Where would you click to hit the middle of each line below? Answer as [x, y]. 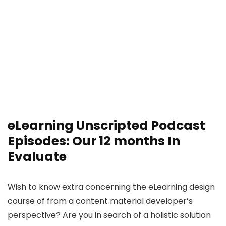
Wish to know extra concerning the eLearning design [111, 187]
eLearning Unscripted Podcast [106, 125]
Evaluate [37, 157]
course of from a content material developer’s [100, 201]
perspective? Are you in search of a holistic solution [109, 215]
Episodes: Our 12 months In [94, 141]
